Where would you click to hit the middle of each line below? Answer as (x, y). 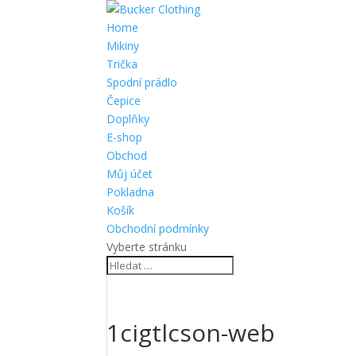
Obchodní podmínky (158, 228)
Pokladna (131, 192)
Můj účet (130, 174)
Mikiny (123, 46)
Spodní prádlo (142, 82)
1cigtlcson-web (191, 333)
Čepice (124, 101)
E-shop (125, 137)
